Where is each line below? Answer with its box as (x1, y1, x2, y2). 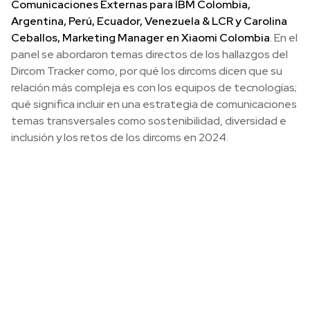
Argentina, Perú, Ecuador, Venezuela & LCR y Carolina (11, 14, 287, 29)
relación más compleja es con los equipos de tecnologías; (11, 80, 297, 95)
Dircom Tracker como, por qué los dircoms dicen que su (11, 64, 282, 79)
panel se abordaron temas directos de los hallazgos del (11, 47, 288, 62)
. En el (270, 30, 298, 46)
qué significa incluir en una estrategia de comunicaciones (11, 97, 297, 112)
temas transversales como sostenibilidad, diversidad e (11, 113, 286, 129)
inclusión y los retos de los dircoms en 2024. (11, 130, 228, 145)
